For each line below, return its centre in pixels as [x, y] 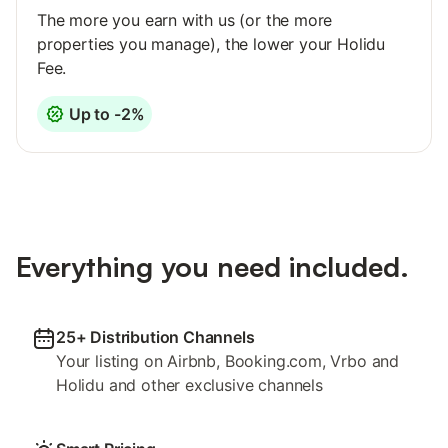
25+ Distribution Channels [155, 336]
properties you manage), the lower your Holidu [211, 43]
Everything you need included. [212, 266]
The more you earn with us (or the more [185, 19]
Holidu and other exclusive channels [189, 384]
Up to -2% [107, 113]
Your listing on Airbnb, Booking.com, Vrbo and [228, 360]
